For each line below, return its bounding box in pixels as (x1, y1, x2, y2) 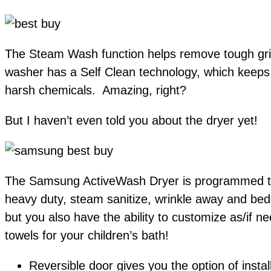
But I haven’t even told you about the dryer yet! (5, 114, 258, 128)
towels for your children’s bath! (5, 229, 169, 243)
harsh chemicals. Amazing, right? (5, 83, 186, 97)
